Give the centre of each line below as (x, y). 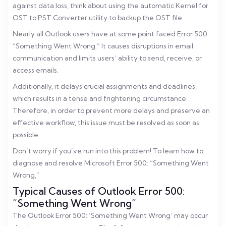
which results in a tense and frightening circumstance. (100, 98)
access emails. (36, 70)
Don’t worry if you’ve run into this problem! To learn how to (108, 151)
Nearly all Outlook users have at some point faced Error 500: (111, 34)
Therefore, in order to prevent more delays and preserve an (111, 110)
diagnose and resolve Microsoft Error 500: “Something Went (111, 163)
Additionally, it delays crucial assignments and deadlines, (105, 86)
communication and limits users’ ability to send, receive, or (107, 58)
